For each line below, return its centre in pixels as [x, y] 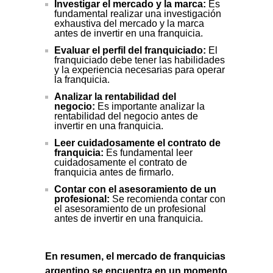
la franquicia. [82, 79]
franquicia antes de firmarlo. [114, 172]
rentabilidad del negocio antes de [126, 116]
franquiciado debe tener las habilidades [140, 60]
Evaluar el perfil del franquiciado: [130, 50]
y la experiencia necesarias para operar [140, 69]
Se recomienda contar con [168, 199]
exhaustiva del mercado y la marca [129, 23]
